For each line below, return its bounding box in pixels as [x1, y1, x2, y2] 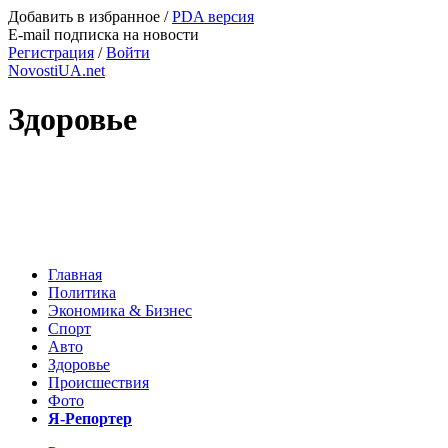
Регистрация [8, 44, 94, 61]
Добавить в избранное [8, 8, 160, 25]
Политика [48, 283, 116, 301]
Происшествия [48, 373, 149, 391]
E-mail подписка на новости [8, 26, 199, 43]
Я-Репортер [48, 409, 132, 427]
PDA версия [172, 8, 254, 25]
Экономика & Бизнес [48, 301, 192, 319]
